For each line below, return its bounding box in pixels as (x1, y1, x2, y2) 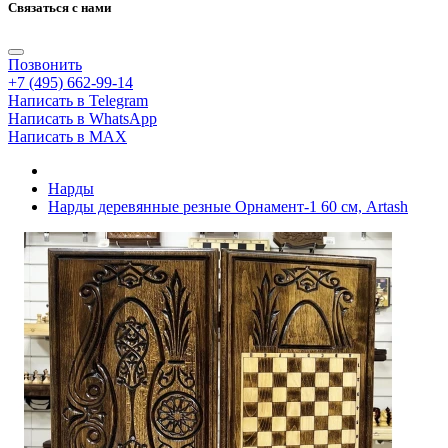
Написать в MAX (8, 128, 127, 146)
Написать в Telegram (8, 92, 148, 110)
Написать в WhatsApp (8, 110, 157, 128)
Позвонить (8, 56, 82, 74)
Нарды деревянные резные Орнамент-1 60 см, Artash (48, 198, 408, 216)
